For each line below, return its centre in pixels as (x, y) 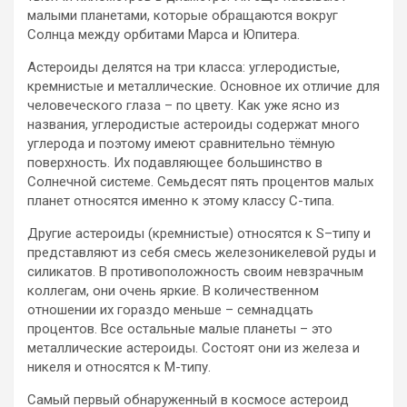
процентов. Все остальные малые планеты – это (180, 328)
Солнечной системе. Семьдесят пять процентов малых (200, 181)
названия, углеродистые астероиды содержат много (194, 124)
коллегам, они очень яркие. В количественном (173, 290)
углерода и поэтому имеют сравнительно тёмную (181, 143)
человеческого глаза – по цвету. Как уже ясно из (184, 105)
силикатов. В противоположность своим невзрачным (195, 271)
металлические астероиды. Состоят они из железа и (194, 347)
